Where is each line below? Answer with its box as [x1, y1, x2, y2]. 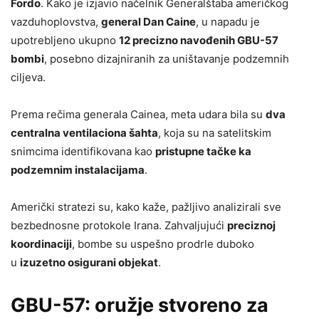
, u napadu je [196, 15, 260, 28]
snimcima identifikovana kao [11, 145, 155, 158]
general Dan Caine [101, 15, 196, 28]
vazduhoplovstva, [11, 15, 101, 28]
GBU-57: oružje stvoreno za [11, 293, 268, 317]
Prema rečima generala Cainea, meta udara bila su [11, 108, 266, 121]
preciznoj [227, 219, 276, 232]
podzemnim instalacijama [11, 163, 145, 177]
